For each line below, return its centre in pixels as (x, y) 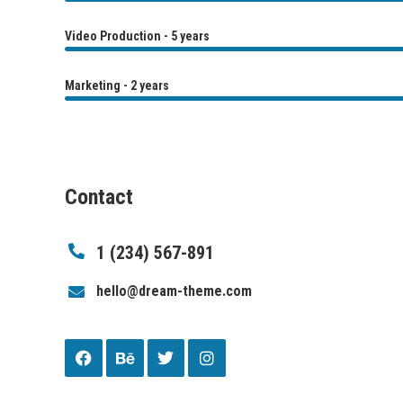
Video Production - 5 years (137, 36)
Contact (99, 197)
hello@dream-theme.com (175, 291)
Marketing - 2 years (117, 85)
